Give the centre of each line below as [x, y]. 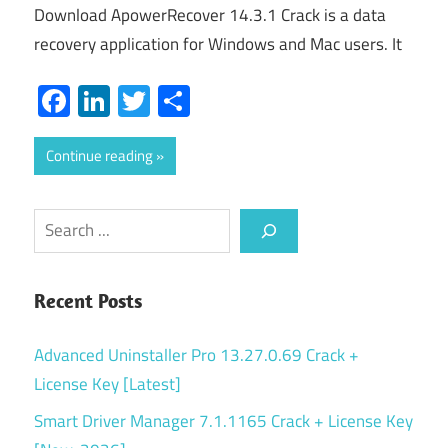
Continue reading [99, 155]
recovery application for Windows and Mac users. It [218, 44]
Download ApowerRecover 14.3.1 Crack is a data [210, 15]
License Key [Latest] [107, 383]
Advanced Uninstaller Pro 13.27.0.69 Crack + [196, 354]
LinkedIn [166, 100]
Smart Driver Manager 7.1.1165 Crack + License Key [223, 420]
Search [57, 221]
